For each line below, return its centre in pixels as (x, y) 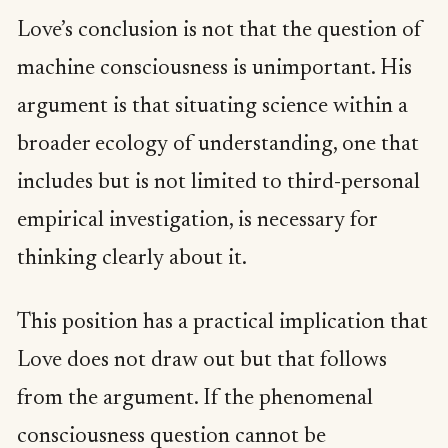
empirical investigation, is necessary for (197, 221)
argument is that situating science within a (212, 107)
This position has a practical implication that (222, 322)
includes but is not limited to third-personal (218, 183)
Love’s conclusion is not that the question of (219, 31)
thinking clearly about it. (132, 259)
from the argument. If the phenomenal (195, 398)
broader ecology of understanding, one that (218, 145)
